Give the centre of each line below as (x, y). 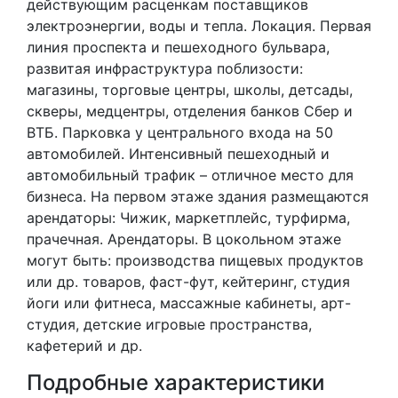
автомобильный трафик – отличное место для (190, 175)
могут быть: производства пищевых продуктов (195, 260)
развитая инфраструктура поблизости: (165, 68)
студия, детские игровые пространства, (169, 324)
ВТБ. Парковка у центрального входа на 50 (180, 132)
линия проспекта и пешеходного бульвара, (178, 47)
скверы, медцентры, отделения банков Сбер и (190, 111)
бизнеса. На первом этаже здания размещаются (198, 196)
